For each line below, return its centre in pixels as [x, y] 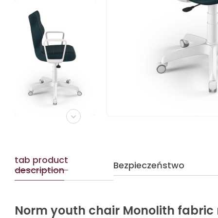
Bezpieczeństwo [149, 165]
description [39, 170]
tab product [41, 160]
